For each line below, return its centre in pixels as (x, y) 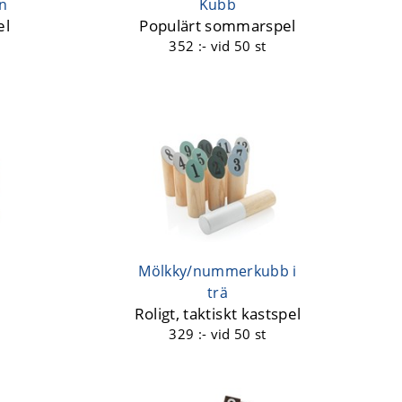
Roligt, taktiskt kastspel (218, 314)
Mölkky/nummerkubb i (218, 271)
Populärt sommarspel (218, 25)
